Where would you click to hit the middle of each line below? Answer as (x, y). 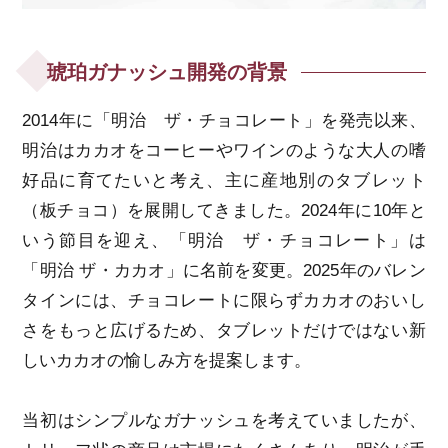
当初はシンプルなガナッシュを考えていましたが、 (224, 421)
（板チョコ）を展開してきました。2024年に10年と (224, 211)
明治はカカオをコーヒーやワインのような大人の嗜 (224, 151)
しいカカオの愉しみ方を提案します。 (167, 361)
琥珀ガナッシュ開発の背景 (167, 72)
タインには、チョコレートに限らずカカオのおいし (224, 301)
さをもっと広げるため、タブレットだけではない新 (224, 331)
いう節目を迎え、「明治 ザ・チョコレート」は (224, 241)
